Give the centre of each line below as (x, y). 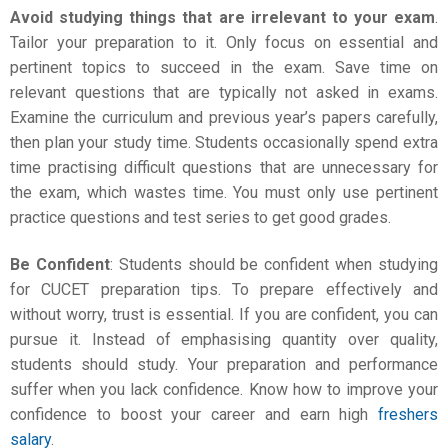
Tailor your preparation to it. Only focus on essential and (224, 42)
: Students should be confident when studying (274, 264)
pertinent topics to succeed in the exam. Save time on (224, 67)
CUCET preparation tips (129, 289)
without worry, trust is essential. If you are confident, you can (224, 314)
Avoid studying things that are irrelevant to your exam (222, 17)
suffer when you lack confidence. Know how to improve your (224, 389)
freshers (408, 414)
